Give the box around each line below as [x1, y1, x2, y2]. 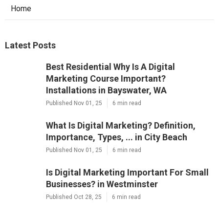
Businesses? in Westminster [46, 179, 158, 190]
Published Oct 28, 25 [46, 194, 102, 201]
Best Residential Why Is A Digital [46, 62, 175, 72]
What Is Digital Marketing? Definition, [46, 120, 196, 131]
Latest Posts [5, 40, 56, 51]
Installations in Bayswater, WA [46, 85, 167, 96]
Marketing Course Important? [46, 73, 166, 84]
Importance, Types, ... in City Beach [46, 132, 187, 143]
